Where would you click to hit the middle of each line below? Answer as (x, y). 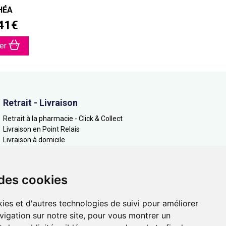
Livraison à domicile (34, 140)
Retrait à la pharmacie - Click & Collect (63, 119)
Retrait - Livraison (40, 103)
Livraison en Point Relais (41, 129)
